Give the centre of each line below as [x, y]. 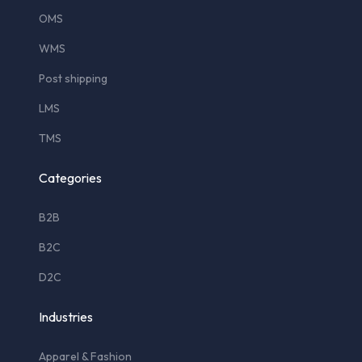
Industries [66, 316]
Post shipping [73, 78]
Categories [70, 177]
